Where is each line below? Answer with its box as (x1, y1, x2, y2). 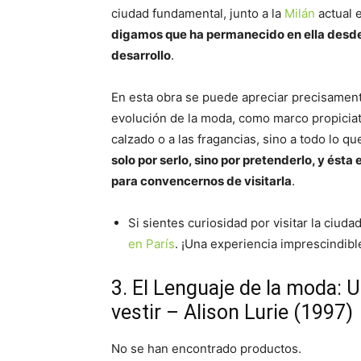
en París (128, 236, 175, 251)
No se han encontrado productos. (111, 341, 301, 356)
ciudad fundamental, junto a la (111, 6, 284, 21)
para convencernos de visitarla (111, 173, 292, 189)
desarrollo (111, 48, 171, 63)
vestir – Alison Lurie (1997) (111, 301, 353, 324)
